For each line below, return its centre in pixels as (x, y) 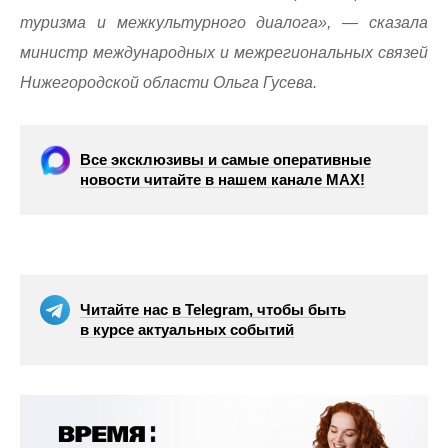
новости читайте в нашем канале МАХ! (222, 180)
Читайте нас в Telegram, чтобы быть (213, 310)
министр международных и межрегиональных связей (224, 53)
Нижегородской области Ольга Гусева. (168, 83)
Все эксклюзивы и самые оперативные (225, 160)
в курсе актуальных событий (187, 330)
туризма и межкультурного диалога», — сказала (224, 23)
